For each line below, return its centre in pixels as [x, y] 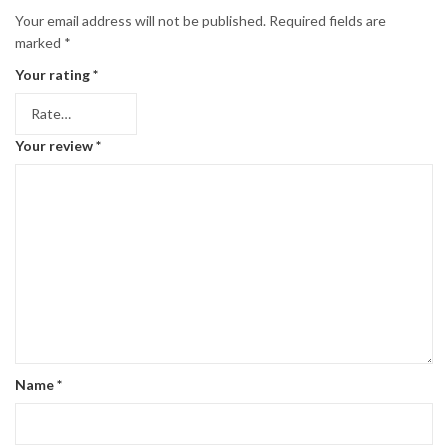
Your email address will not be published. [140, 20]
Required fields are [327, 20]
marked [39, 42]
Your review [55, 145]
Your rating [54, 74]
